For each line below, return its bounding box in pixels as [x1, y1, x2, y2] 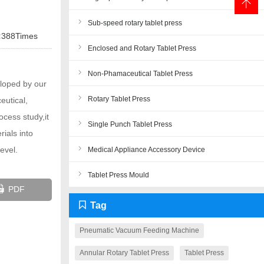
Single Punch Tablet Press [87, 120, 172, 128]
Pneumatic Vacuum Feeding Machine [79, 226, 199, 235]
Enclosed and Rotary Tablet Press [87, 44, 196, 52]
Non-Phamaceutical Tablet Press [87, 70, 193, 78]
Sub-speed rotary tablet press [87, 19, 182, 27]
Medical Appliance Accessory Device [87, 146, 205, 154]
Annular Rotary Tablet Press [79, 249, 169, 257]
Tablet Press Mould [87, 171, 149, 179]
